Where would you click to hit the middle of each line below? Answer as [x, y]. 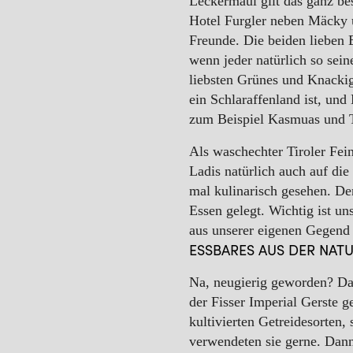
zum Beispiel [229, 119]
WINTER [206, 25]
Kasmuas [294, 119]
